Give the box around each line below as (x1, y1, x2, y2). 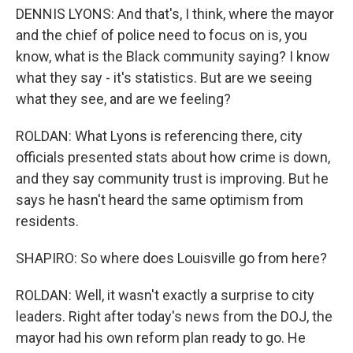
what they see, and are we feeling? (16, 91, 231, 107)
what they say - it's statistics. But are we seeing (16, 69, 312, 86)
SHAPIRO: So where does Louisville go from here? (16, 250, 327, 266)
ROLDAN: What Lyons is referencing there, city (16, 128, 303, 144)
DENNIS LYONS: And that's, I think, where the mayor (16, 6, 334, 22)
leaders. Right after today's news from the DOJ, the (16, 308, 333, 325)
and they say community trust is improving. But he (16, 170, 329, 187)
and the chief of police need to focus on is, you (16, 27, 307, 43)
